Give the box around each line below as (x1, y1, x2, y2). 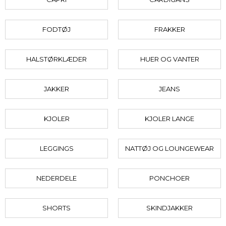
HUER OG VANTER (140, 55, 199, 64)
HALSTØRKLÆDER (26, 55, 87, 64)
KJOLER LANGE (145, 115, 194, 123)
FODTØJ (42, 25, 71, 34)
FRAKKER (154, 25, 185, 34)
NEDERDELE (36, 174, 77, 183)
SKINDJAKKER (146, 204, 193, 212)
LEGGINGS (39, 144, 74, 153)
